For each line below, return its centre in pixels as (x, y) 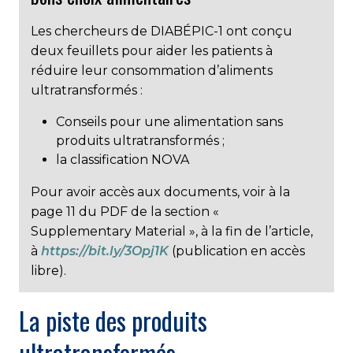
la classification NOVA (123, 159)
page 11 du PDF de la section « (125, 211)
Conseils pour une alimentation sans (169, 121)
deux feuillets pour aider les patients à (152, 50)
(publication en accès (237, 251)
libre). (48, 270)
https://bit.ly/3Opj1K (105, 251)
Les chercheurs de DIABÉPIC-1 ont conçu (162, 31)
